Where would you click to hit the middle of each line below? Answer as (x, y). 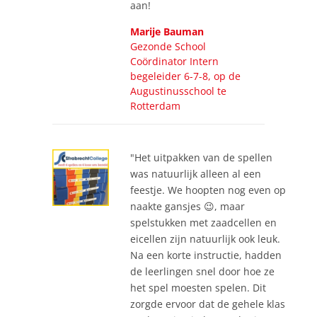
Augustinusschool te (178, 91)
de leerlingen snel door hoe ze (202, 271)
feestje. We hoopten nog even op (208, 190)
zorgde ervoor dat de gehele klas (208, 304)
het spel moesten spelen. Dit (198, 287)
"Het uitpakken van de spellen (201, 157)
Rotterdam (155, 105)
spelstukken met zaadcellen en (203, 222)
